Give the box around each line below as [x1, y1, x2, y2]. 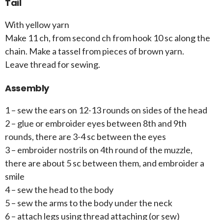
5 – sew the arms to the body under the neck [5, 197, 172, 209]
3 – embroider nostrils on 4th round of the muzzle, [5, 144, 192, 156]
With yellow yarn [5, 19, 69, 30]
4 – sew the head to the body [5, 184, 113, 195]
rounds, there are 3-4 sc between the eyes [5, 131, 166, 142]
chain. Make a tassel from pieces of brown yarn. [5, 46, 184, 57]
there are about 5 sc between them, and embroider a [5, 158, 204, 169]
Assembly [5, 82, 50, 95]
